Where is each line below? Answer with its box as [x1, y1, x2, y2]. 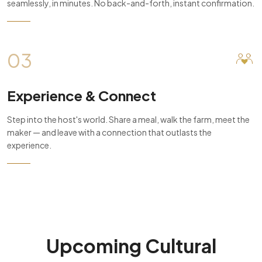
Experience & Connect [7, 87, 156, 104]
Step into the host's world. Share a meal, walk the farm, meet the [7, 114, 250, 125]
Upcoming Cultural [46, 234, 216, 257]
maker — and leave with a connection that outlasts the [7, 127, 212, 137]
